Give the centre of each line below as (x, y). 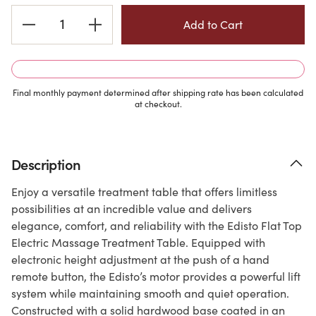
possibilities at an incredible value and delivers (132, 208)
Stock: (27, 28)
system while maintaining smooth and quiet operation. (150, 293)
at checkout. (158, 103)
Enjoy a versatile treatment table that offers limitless (144, 191)
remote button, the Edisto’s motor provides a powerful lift (156, 276)
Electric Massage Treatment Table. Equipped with (138, 242)
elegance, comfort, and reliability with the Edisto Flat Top (157, 225)
